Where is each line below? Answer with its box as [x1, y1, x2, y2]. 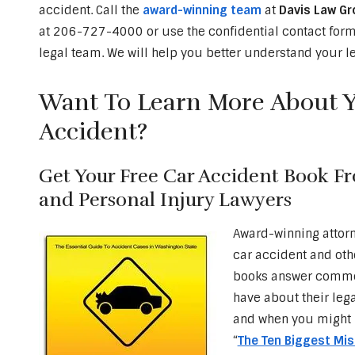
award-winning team [142, 2, 261, 18]
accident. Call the [38, 2, 143, 18]
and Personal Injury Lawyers [38, 188, 292, 212]
